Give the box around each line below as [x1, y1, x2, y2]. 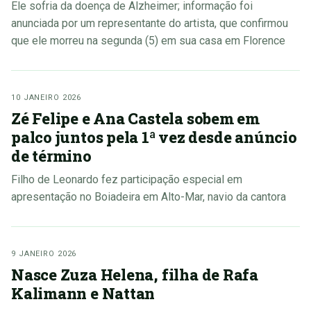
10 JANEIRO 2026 [11, 93, 82, 103]
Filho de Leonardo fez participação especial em [11, 173, 242, 187]
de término [11, 146, 92, 167]
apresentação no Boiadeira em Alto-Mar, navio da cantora [11, 190, 286, 204]
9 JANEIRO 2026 [11, 249, 77, 259]
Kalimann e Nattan [11, 283, 155, 304]
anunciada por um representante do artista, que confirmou [11, 17, 288, 31]
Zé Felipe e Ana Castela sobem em [11, 108, 260, 129]
